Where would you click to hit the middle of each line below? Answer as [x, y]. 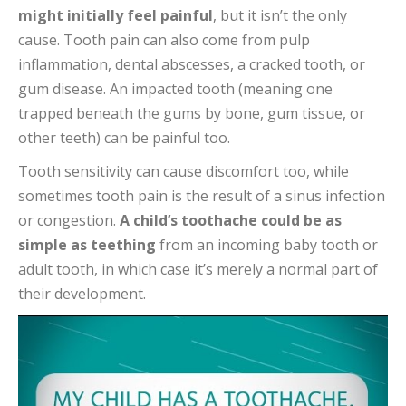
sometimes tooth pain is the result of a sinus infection [202, 196]
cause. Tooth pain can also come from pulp [164, 40]
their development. [82, 294]
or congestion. [69, 220]
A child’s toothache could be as [231, 220]
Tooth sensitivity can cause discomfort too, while [184, 171]
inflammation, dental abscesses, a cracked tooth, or [192, 64]
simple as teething [87, 245]
